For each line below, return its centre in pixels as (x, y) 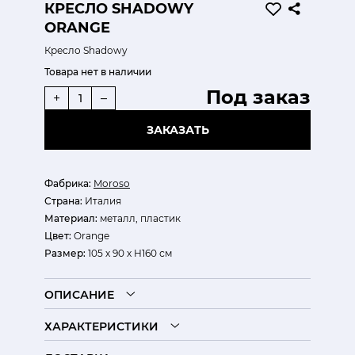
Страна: (63, 201)
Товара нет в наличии (98, 72)
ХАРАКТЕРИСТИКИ (101, 326)
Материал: (71, 218)
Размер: (65, 253)
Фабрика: (68, 183)
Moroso (112, 183)
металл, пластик (139, 218)
